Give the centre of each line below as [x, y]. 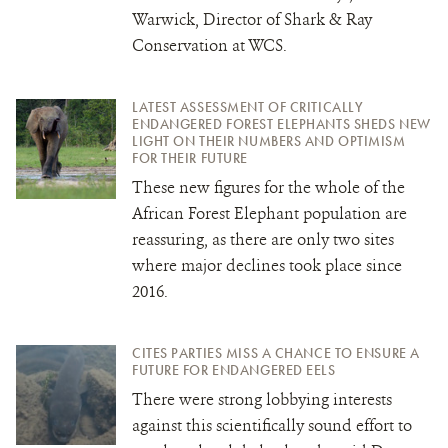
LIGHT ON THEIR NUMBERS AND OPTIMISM [269, 140]
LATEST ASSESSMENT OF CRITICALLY [248, 106]
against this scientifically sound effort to [272, 425]
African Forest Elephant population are [269, 213]
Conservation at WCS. [209, 45]
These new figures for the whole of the [268, 187]
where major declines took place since [267, 265]
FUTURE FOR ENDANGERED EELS [234, 369]
